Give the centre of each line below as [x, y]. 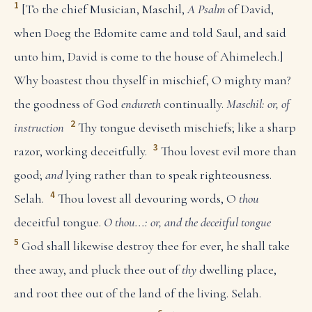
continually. [194, 103]
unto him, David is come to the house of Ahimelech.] [149, 56]
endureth [141, 103]
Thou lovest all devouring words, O [148, 199]
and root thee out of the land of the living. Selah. [138, 294]
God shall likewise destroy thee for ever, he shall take [155, 246]
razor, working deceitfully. [80, 151]
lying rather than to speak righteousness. [167, 174]
